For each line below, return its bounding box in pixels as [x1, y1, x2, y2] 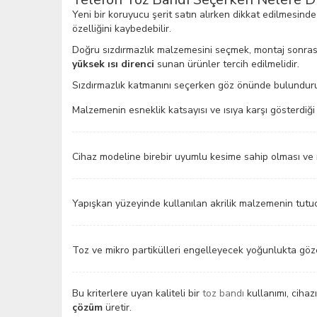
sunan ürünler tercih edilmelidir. [154, 57, 299, 71]
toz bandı [202, 287, 244, 300]
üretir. [103, 301, 132, 314]
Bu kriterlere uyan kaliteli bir [72, 287, 202, 300]
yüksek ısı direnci [72, 57, 154, 71]
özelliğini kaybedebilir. [72, 22, 171, 35]
